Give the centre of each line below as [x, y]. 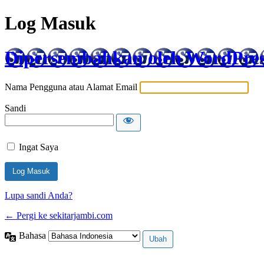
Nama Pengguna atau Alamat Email [71, 87]
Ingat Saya [39, 147]
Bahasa [34, 236]
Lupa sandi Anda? [39, 196]
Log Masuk [50, 23]
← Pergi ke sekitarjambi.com [59, 216]
